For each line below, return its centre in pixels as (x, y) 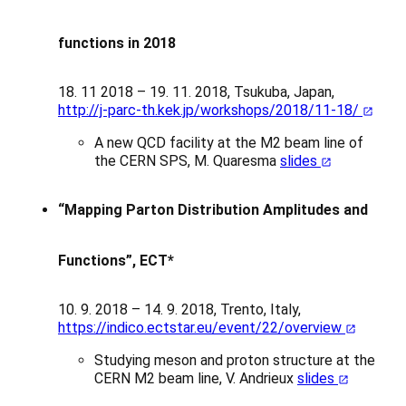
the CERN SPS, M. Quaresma (187, 161)
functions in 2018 (117, 43)
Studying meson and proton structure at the (235, 361)
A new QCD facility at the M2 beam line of (229, 143)
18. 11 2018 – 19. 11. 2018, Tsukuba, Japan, (196, 92)
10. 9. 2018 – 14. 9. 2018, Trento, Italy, (179, 310)
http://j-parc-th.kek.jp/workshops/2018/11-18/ (210, 111)
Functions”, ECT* (116, 261)
